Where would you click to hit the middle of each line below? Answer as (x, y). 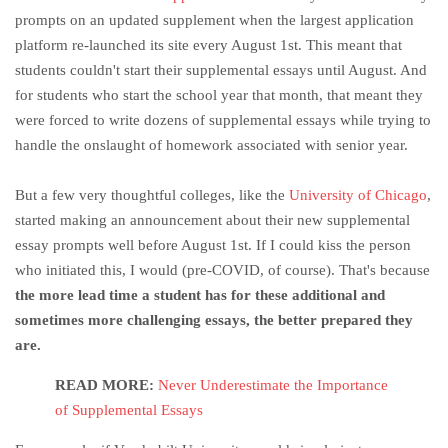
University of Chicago (358, 195)
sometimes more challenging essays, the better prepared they (214, 320)
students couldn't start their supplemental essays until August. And (221, 70)
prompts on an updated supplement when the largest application (214, 20)
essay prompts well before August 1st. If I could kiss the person (213, 245)
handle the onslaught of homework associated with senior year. (213, 145)
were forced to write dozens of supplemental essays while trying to (223, 120)
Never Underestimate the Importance (273, 385)
